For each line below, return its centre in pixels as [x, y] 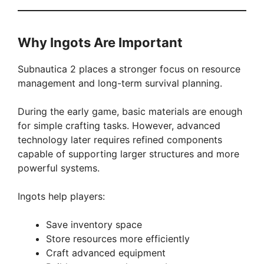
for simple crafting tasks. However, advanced [119, 125]
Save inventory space [94, 224]
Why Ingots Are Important [100, 42]
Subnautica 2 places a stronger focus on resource [129, 69]
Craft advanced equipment [106, 253]
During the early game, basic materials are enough [130, 111]
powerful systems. [59, 168]
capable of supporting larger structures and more [128, 154]
